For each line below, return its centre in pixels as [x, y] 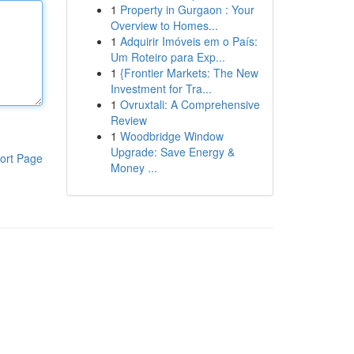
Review [128, 120]
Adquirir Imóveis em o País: [188, 41]
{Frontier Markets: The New [189, 73]
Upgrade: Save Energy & [172, 152]
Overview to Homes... [164, 25]
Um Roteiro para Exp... [168, 57]
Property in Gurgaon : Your [187, 9]
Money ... [134, 168]
